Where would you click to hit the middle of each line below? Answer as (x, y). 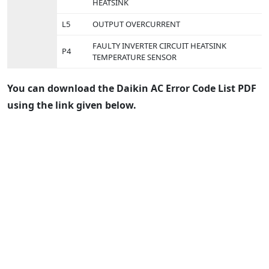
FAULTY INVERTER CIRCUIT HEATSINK (159, 45)
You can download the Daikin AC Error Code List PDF (132, 89)
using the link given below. (72, 105)
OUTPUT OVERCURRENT (136, 24)
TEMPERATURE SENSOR (134, 57)
